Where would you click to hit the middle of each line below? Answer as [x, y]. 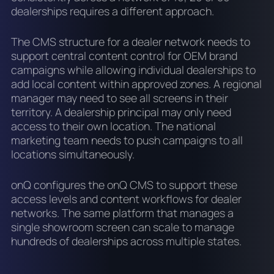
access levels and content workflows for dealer [126, 199]
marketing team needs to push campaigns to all [127, 140]
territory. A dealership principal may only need [121, 112]
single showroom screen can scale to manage [122, 227]
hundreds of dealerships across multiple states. [126, 241]
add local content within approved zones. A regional [136, 84]
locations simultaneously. [72, 154]
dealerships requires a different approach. [112, 11]
